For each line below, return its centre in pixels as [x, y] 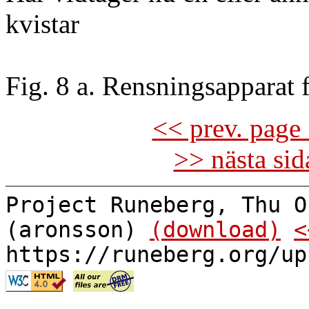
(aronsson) [78, 230]
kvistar [42, 24]
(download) [215, 230]
